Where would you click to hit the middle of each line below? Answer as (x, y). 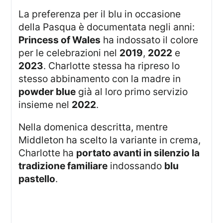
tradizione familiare (63, 166)
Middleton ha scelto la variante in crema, (110, 140)
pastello (37, 178)
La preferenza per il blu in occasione (21, 14)
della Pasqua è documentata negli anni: (107, 27)
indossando (136, 166)
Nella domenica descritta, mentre (22, 127)
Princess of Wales (60, 40)
